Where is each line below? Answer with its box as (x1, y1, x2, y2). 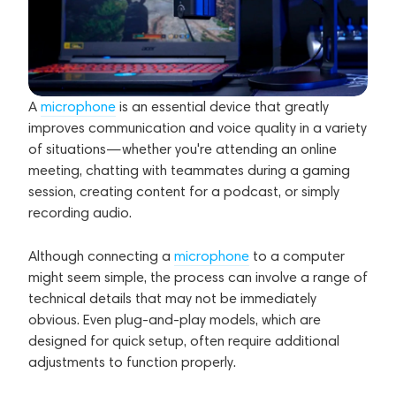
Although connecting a (28, 247, 174, 264)
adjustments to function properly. (28, 353, 236, 370)
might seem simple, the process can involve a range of (28, 268, 368, 286)
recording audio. (28, 203, 132, 221)
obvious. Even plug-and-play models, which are (28, 310, 321, 328)
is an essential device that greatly (116, 97, 329, 115)
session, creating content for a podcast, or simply (28, 182, 339, 200)
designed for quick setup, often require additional (28, 331, 339, 349)
